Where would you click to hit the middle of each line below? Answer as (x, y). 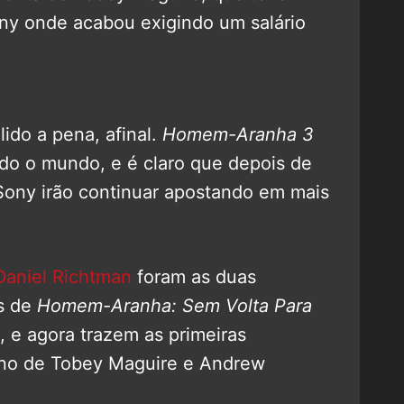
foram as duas (194, 276)
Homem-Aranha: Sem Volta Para (172, 305)
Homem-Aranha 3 (238, 134)
